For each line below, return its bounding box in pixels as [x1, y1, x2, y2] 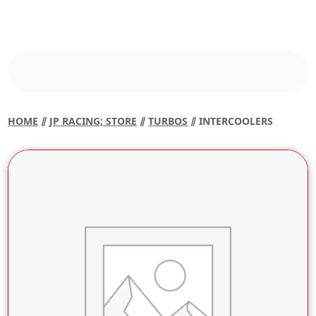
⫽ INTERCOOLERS [188, 114, 274, 128]
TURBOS [148, 114, 188, 128]
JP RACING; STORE [49, 114, 138, 128]
